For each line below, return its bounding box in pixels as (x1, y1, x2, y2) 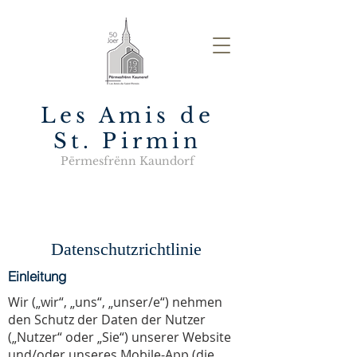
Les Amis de (40, 103, 215, 128)
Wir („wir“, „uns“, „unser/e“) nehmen (8, 293, 222, 311)
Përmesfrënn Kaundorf (61, 154, 194, 168)
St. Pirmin (53, 128, 202, 154)
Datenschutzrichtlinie (50, 239, 202, 259)
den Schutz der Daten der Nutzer (8, 311, 206, 328)
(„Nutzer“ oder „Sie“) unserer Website (8, 328, 231, 346)
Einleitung (8, 268, 66, 284)
